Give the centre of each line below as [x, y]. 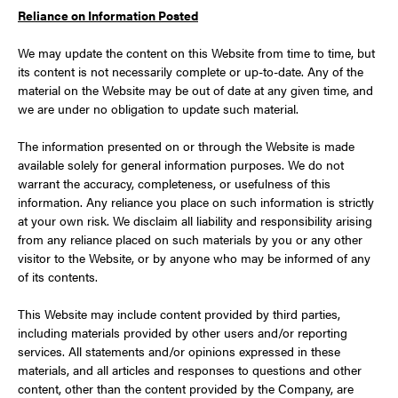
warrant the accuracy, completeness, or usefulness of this [174, 183]
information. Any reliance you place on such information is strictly [196, 202]
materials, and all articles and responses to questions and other [190, 370]
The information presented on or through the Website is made [186, 146]
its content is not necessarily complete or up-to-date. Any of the [191, 71]
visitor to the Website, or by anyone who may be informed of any [194, 258]
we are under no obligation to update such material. [158, 108]
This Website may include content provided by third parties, [179, 314]
